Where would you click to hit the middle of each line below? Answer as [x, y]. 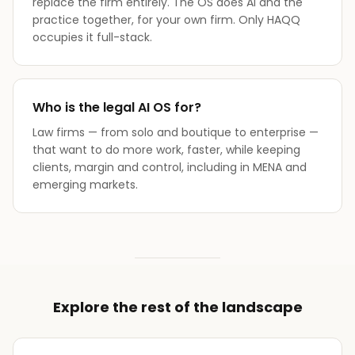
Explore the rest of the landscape [177, 307]
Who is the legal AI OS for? [117, 107]
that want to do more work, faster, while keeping [166, 150]
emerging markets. [85, 185]
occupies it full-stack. [92, 37]
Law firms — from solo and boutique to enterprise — [176, 132]
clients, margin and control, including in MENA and [170, 167]
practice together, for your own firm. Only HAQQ [166, 20]
